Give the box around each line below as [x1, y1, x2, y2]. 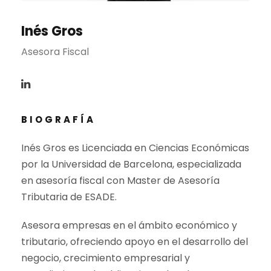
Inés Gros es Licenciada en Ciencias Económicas [21, 141, 249, 155]
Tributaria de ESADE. [21, 190, 117, 204]
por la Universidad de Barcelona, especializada [21, 157, 241, 172]
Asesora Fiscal [21, 45, 89, 59]
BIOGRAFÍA [21, 113, 96, 126]
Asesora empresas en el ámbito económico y [21, 218, 237, 233]
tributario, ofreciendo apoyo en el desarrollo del [21, 235, 248, 249]
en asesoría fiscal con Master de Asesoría [21, 174, 220, 188]
